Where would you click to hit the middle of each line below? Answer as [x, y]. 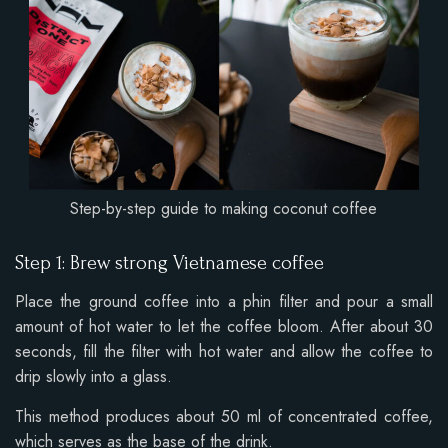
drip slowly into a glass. [93, 377]
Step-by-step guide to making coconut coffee [224, 209]
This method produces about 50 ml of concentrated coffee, [224, 417]
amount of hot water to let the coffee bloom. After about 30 [224, 327]
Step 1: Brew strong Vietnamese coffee [169, 263]
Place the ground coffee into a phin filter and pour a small [224, 302]
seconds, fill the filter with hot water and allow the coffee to [224, 352]
